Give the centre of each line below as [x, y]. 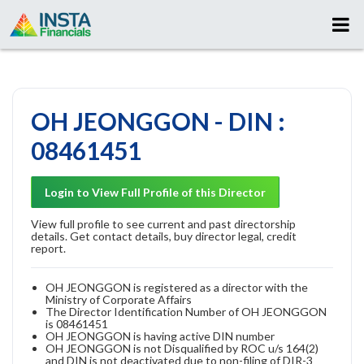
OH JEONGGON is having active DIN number [160, 336]
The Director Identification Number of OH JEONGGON [186, 311]
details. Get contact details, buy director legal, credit [164, 236]
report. [48, 248]
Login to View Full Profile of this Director [155, 192]
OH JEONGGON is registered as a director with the [177, 287]
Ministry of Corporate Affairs [119, 299]
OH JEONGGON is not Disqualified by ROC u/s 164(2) [182, 348]
